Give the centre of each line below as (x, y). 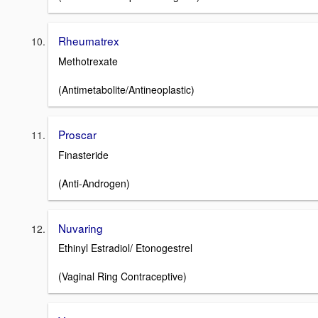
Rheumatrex (89, 41)
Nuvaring (81, 227)
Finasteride (83, 154)
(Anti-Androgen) (94, 183)
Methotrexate (88, 61)
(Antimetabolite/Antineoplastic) (126, 89)
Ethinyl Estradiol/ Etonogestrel (125, 248)
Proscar (77, 134)
